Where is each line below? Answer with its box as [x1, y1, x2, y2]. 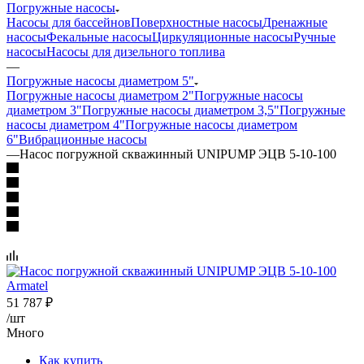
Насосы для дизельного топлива [46, 44, 225, 58]
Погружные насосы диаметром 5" [6, 73, 194, 88]
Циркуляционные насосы [152, 29, 293, 44]
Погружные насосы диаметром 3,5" [82, 102, 279, 117]
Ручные [293, 29, 336, 44]
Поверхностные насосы [131, 15, 262, 29]
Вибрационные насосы [19, 132, 147, 146]
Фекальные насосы [46, 29, 152, 44]
